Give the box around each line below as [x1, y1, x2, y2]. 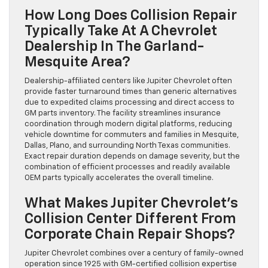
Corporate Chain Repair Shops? [25, 227, 235, 242]
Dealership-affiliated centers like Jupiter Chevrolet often [25, 77, 232, 86]
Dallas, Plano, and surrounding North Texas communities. [25, 142, 230, 150]
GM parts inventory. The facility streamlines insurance [25, 109, 221, 118]
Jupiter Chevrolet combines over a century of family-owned [25, 249, 243, 258]
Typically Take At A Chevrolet [25, 24, 217, 39]
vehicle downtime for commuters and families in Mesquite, [25, 131, 239, 139]
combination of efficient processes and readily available [25, 163, 230, 172]
